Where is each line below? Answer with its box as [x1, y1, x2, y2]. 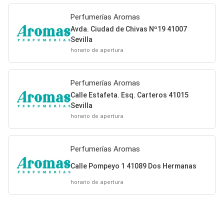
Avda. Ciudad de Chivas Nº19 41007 [70, 24, 187, 33]
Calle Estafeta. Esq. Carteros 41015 [70, 90, 188, 99]
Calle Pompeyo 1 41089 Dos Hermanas [70, 162, 196, 170]
